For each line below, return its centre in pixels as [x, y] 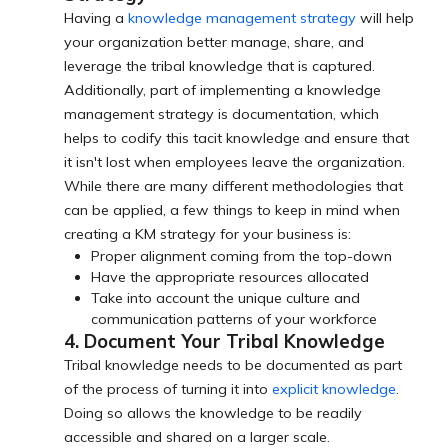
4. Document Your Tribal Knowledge [224, 342]
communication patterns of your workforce [234, 319]
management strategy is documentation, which [221, 114]
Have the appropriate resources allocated [232, 277]
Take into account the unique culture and [226, 298]
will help [385, 18]
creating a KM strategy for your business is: [207, 234]
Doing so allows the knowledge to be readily [213, 413]
